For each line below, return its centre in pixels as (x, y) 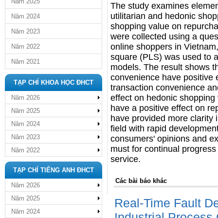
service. (126, 159)
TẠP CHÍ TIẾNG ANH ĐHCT (54, 170)
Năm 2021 (26, 62)
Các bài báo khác (141, 181)
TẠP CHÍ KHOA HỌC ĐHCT (54, 82)
